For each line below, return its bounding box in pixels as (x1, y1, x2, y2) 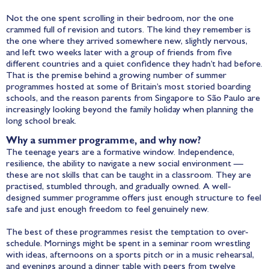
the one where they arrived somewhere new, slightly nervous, (6, 37, 247, 47)
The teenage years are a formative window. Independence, (6, 148, 234, 159)
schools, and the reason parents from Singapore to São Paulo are (6, 94, 260, 104)
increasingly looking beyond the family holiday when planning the (6, 106, 253, 115)
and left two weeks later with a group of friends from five (6, 49, 232, 58)
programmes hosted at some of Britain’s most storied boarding (6, 83, 251, 92)
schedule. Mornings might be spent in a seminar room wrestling (6, 240, 250, 250)
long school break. (6, 117, 76, 127)
